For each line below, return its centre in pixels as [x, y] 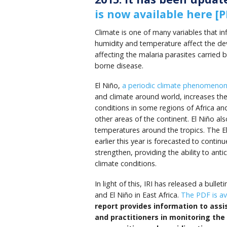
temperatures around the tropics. [151, 130]
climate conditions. [126, 164]
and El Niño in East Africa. [138, 195]
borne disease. [119, 65]
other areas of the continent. [143, 119]
